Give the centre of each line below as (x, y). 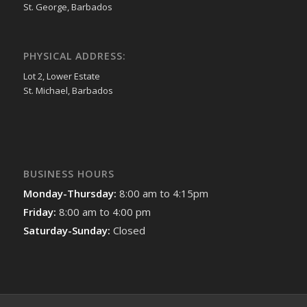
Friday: (41, 211)
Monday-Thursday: (71, 193)
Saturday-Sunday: (68, 230)
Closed (129, 230)
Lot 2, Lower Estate (61, 76)
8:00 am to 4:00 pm (105, 211)
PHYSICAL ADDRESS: (74, 56)
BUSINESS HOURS (69, 173)
